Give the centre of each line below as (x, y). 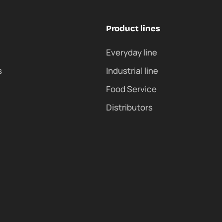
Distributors (129, 108)
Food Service (131, 89)
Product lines (133, 29)
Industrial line (132, 71)
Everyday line (131, 53)
